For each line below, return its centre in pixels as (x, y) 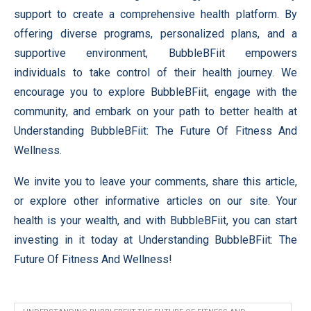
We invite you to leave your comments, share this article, (155, 182)
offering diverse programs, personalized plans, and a (155, 34)
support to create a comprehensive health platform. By (155, 14)
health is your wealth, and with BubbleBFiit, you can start (155, 220)
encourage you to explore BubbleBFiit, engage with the (155, 92)
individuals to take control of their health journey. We (155, 73)
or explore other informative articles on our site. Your (155, 201)
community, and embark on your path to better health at (155, 111)
